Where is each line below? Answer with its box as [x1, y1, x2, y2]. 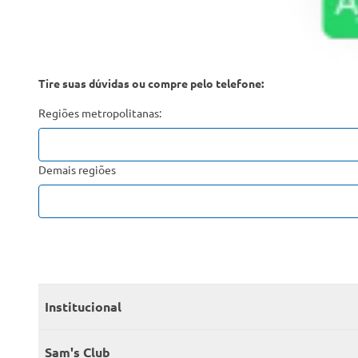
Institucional [45, 298, 121, 316]
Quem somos [45, 337, 120, 354]
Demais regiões [38, 162, 116, 177]
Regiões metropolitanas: [38, 105, 161, 121]
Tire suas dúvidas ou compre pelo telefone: [38, 76, 264, 91]
